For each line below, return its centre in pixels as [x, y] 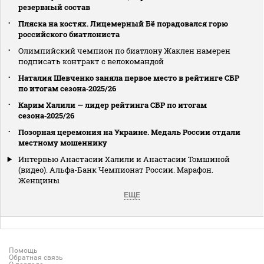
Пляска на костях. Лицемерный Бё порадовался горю [123, 23]
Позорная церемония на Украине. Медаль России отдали [129, 132]
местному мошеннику [63, 142]
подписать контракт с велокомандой [91, 61]
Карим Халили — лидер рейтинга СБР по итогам [113, 105]
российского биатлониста [69, 34]
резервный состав [54, 7]
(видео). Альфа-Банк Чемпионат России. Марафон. [116, 169]
